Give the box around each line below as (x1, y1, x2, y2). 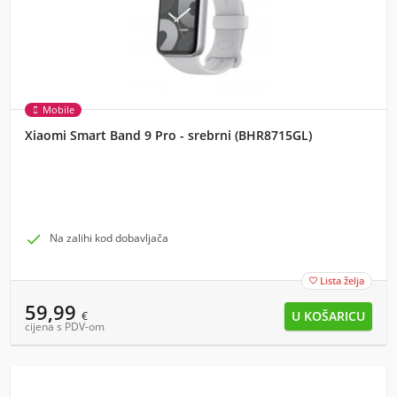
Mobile (43, 103, 74, 116)
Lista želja (320, 274, 364, 287)
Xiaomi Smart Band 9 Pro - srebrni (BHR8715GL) (25, 127, 312, 144)
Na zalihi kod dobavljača (50, 230, 168, 245)
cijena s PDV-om (25, 319, 105, 334)
